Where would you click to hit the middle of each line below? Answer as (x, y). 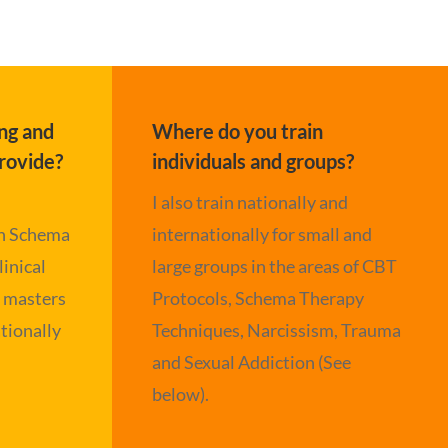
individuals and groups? (253, 160)
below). (181, 393)
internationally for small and (262, 233)
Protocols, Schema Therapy (258, 297)
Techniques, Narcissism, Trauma (277, 329)
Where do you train (238, 130)
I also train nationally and (250, 201)
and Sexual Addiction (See (252, 361)
